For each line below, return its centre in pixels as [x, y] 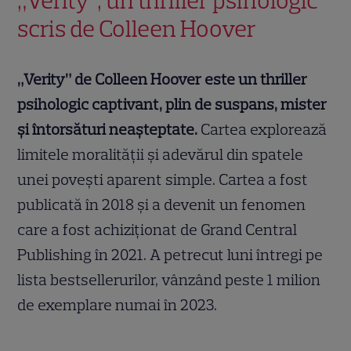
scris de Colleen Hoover [139, 29]
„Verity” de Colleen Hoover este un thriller [163, 80]
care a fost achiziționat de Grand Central [157, 230]
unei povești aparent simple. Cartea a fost [163, 180]
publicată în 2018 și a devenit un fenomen [162, 205]
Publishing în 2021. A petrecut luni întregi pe [170, 255]
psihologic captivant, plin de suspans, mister [172, 105]
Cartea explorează [262, 130]
